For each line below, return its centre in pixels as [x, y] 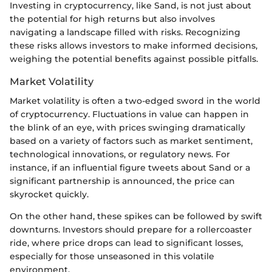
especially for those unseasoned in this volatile [112, 256]
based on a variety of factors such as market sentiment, [131, 141]
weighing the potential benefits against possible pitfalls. [134, 59]
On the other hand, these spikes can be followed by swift [136, 216]
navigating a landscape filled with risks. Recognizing [125, 32]
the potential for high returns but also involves [112, 19]
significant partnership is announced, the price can [122, 181]
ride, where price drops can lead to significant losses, [126, 243]
